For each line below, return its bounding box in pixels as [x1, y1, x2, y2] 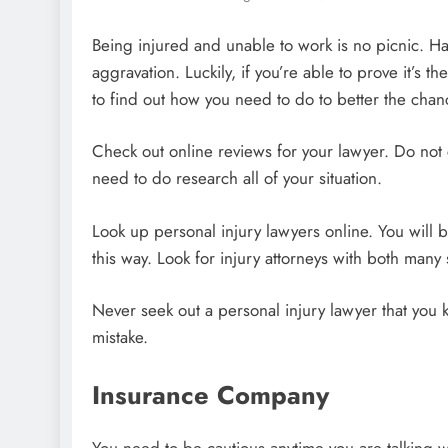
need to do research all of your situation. [92, 166, 382, 190]
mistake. [92, 325, 148, 349]
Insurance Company [92, 376, 329, 414]
